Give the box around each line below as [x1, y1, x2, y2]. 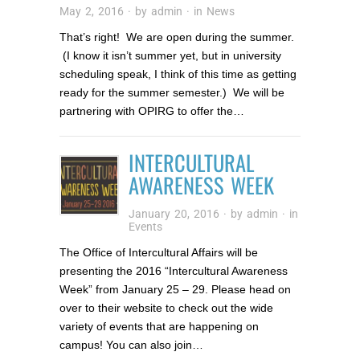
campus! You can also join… [59, 338, 203, 352]
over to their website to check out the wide [59, 301, 273, 315]
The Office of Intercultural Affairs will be [59, 246, 258, 260]
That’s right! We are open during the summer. [59, 31, 294, 44]
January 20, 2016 [129, 207, 220, 220]
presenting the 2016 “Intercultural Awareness [59, 264, 288, 278]
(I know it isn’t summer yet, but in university [59, 49, 281, 63]
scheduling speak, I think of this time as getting [59, 67, 297, 81]
